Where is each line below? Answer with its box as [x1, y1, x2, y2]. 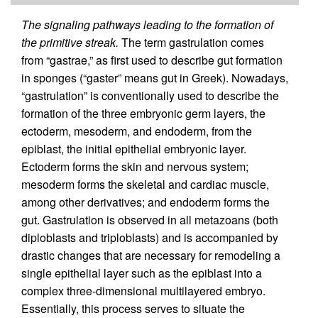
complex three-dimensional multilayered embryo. [21, 283, 265, 300]
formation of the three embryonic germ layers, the [21, 105, 265, 122]
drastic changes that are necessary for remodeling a [21, 247, 280, 264]
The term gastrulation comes [119, 34, 264, 51]
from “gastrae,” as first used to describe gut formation [21, 52, 283, 69]
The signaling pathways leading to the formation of [21, 16, 273, 33]
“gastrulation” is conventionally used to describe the [21, 87, 279, 104]
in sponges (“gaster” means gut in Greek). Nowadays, [21, 70, 288, 87]
